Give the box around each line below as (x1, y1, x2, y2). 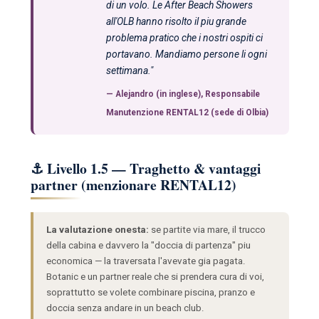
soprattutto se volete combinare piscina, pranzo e (46, 286, 255, 298)
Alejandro (115, 88, 154, 99)
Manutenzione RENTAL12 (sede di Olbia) (105, 107, 268, 117)
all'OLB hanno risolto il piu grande (105, 15, 246, 27)
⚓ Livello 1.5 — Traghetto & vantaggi (30, 157, 261, 179)
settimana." (105, 64, 153, 76)
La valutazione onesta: (46, 224, 149, 235)
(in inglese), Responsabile (153, 88, 260, 99)
